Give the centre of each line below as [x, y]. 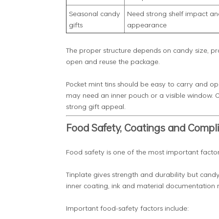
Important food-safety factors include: [128, 208]
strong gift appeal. [96, 106]
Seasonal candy [94, 13]
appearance [147, 24]
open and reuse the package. [113, 61]
